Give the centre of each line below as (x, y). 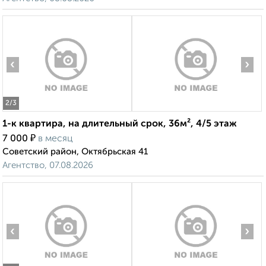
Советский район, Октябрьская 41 (75, 152)
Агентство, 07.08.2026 (48, 166)
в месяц (56, 139)
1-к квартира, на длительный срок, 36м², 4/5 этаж (120, 124)
